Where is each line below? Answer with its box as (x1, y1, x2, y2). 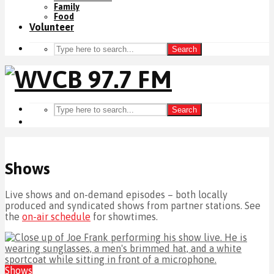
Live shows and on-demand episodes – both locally (5, 188, 228, 200)
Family (54, 2, 80, 12)
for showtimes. (91, 210, 158, 222)
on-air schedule (22, 210, 91, 222)
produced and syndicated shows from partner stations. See (5, 199, 261, 211)
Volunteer (29, 21, 74, 32)
